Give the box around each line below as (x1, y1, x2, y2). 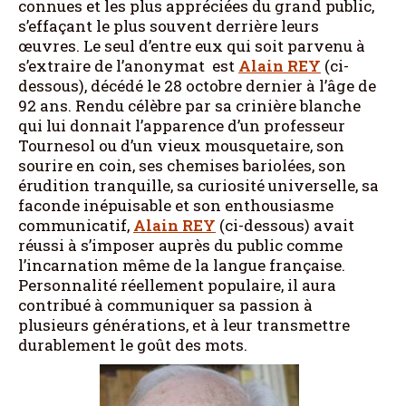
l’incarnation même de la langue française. (18, 254, 345, 275)
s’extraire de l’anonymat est (18, 54, 238, 76)
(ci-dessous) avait (216, 214, 354, 236)
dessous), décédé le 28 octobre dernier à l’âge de (18, 74, 376, 96)
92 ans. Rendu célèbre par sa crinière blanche (18, 94, 361, 116)
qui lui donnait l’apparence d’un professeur (18, 114, 345, 136)
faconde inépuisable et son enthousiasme (18, 194, 333, 216)
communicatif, (18, 214, 133, 236)
